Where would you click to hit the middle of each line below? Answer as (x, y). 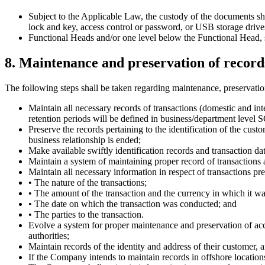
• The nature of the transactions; (88, 182)
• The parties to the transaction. (86, 214)
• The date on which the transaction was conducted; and (132, 203)
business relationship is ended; (85, 140)
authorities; (49, 235)
